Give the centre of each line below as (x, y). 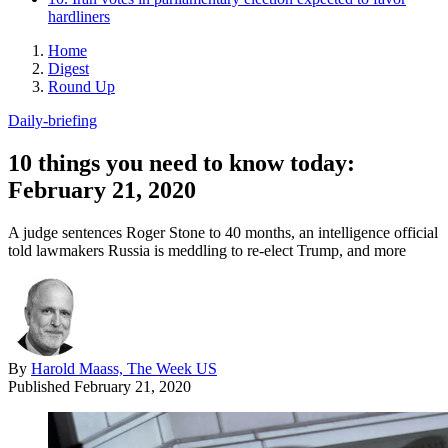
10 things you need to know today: (181, 162)
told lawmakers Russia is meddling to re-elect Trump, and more (207, 250)
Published (41, 386)
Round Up (81, 86)
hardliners (79, 16)
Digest (68, 68)
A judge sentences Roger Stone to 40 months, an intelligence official (223, 232)
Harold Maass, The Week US (124, 368)
